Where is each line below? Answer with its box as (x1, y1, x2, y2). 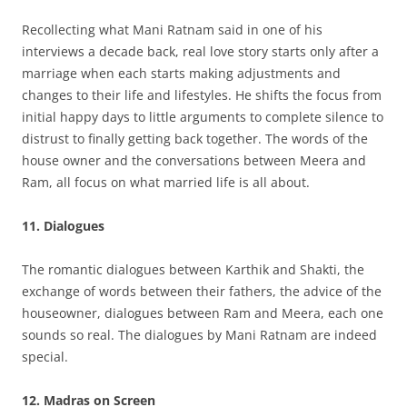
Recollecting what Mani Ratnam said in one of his (22, 21, 323, 38)
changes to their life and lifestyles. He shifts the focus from (22, 86, 382, 104)
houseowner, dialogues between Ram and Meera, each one (22, 304, 383, 322)
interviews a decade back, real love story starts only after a (22, 43, 379, 60)
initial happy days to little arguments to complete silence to (22, 108, 383, 125)
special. (22, 348, 68, 365)
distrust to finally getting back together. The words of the (22, 130, 368, 147)
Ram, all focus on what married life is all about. (22, 174, 310, 191)
